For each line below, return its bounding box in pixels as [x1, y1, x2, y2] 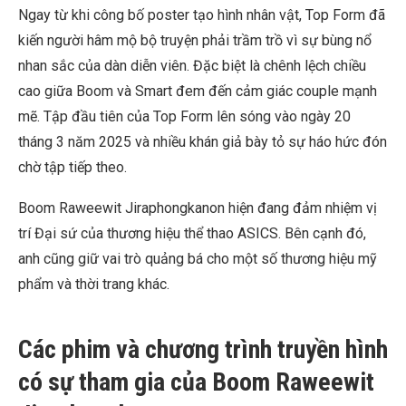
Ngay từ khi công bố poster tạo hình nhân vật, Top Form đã [18, 6, 385, 24]
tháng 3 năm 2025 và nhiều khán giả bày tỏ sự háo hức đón [18, 133, 387, 150]
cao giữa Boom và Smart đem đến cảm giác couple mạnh [18, 82, 377, 100]
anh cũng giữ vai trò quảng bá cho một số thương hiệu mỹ [18, 250, 377, 267]
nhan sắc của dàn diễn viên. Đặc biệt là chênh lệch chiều [18, 57, 366, 74]
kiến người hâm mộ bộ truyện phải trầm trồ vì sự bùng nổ [18, 32, 372, 49]
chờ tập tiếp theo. [18, 159, 127, 176]
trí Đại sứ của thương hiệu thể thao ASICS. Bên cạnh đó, [18, 225, 366, 242]
